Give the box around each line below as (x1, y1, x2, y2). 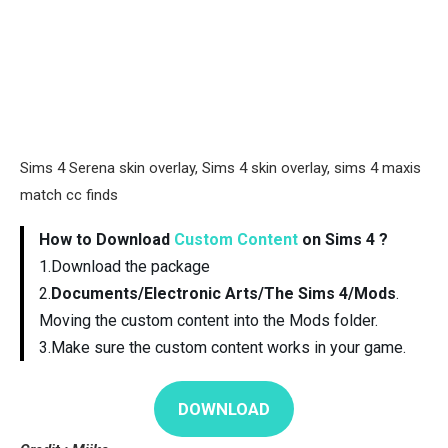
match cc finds (20, 185, 118, 204)
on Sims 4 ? (298, 229, 388, 249)
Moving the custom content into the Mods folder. (39, 310, 378, 330)
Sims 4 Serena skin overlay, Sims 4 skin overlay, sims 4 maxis (20, 158, 421, 177)
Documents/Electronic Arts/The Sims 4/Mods (51, 283, 396, 303)
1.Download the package (39, 256, 210, 276)
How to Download (39, 229, 174, 249)
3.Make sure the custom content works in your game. (39, 337, 406, 357)
